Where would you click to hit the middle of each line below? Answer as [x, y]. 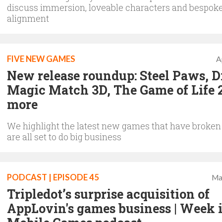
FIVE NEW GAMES [41, 59]
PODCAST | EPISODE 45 [53, 177]
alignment [28, 18]
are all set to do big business [64, 137]
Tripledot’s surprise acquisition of [108, 194]
